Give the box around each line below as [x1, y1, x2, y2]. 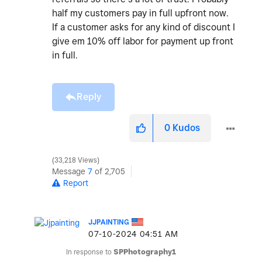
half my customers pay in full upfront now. [52, 8, 229, 19]
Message [52, 167, 88, 177]
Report [63, 178, 88, 188]
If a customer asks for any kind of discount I [52, 22, 235, 33]
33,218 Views [53, 156, 99, 165]
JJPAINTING [88, 218, 129, 227]
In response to [66, 247, 113, 257]
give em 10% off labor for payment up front [52, 36, 233, 47]
